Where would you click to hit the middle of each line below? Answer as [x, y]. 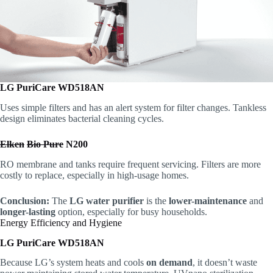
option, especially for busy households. [131, 211]
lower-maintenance [208, 200]
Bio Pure [45, 144]
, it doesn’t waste [225, 263]
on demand [169, 263]
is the [156, 200]
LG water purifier [107, 200]
